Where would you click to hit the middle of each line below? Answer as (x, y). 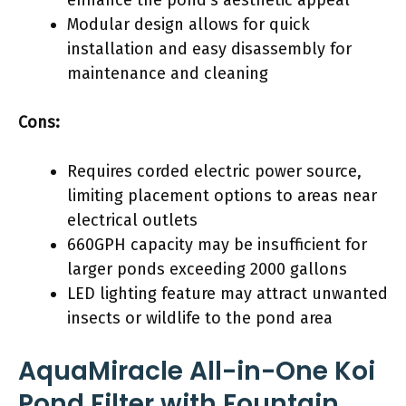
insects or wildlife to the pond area (200, 318)
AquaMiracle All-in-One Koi (197, 371)
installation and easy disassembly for (209, 48)
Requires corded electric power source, (214, 171)
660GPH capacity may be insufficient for (217, 244)
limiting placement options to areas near (222, 195)
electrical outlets (132, 220)
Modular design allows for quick (188, 24)
